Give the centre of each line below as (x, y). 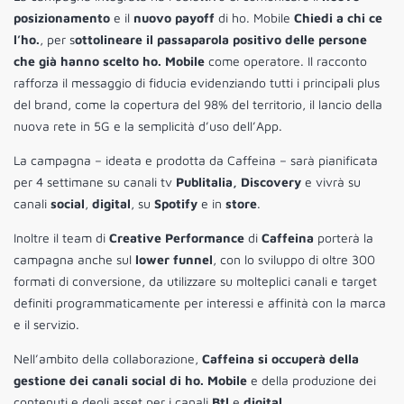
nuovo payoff (174, 17)
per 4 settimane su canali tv (95, 181)
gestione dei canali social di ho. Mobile (130, 380)
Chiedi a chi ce (338, 17)
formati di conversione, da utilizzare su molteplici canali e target (195, 280)
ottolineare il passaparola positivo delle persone (221, 39)
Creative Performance (177, 237)
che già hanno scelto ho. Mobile (109, 60)
